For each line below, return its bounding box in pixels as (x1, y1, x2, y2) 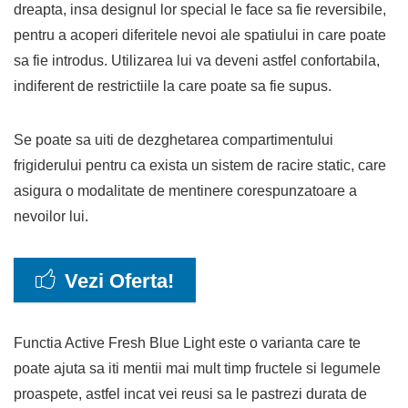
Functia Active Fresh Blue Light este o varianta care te (14, 334, 361, 351)
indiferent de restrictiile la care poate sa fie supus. (14, 77, 331, 94)
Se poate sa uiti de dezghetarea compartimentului (14, 131, 333, 148)
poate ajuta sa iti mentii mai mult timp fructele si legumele (14, 360, 381, 376)
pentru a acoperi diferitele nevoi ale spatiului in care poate (14, 26, 386, 43)
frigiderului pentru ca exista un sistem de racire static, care (14, 157, 386, 173)
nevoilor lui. (14, 208, 88, 224)
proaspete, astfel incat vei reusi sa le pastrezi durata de (14, 385, 367, 402)
